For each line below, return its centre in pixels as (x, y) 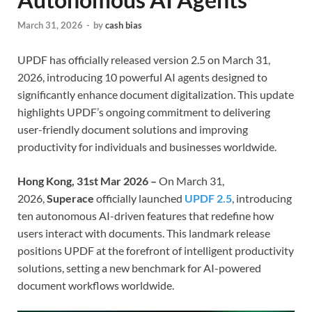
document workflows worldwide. (96, 285)
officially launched (139, 198)
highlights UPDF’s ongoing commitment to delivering (144, 111)
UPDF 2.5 (208, 198)
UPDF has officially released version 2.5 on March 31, (144, 59)
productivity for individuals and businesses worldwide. (147, 146)
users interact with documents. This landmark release (144, 233)
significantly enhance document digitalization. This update (156, 94)
